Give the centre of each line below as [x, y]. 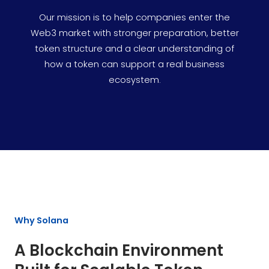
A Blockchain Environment [119, 250]
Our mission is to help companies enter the [134, 17]
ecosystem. [134, 80]
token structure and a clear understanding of [134, 48]
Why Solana [41, 220]
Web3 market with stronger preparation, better [134, 33]
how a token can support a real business [134, 64]
